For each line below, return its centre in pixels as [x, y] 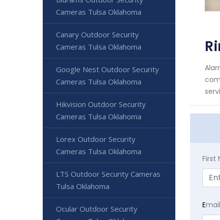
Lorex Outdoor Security [96, 139]
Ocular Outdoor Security [97, 209]
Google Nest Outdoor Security [108, 69]
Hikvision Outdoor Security [101, 104]
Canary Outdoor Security [97, 34]
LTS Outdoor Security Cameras [108, 174]
